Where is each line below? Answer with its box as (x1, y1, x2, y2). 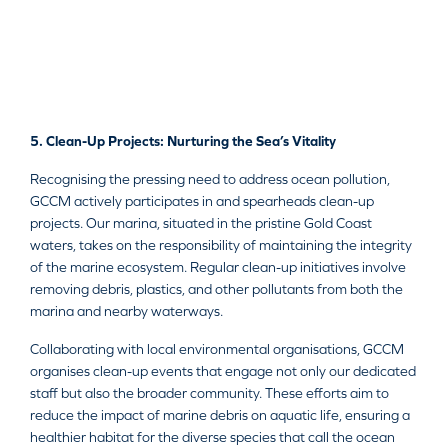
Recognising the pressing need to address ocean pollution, (30, 171, 390, 188)
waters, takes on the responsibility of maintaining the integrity (30, 237, 412, 254)
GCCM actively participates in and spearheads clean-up (30, 193, 374, 210)
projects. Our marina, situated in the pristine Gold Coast (30, 215, 372, 232)
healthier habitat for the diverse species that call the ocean (30, 429, 395, 446)
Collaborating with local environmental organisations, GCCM (30, 341, 404, 358)
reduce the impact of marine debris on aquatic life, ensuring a (30, 407, 410, 424)
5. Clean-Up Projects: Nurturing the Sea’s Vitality (30, 133, 336, 150)
